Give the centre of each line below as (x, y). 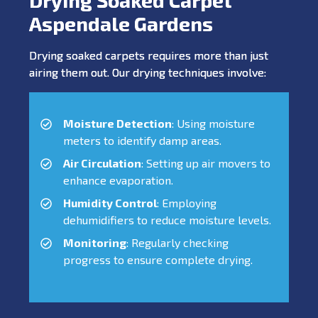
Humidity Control (110, 202)
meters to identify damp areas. (142, 140)
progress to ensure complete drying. (158, 259)
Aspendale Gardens (121, 23)
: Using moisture (213, 123)
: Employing (187, 202)
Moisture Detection (117, 123)
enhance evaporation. (118, 180)
